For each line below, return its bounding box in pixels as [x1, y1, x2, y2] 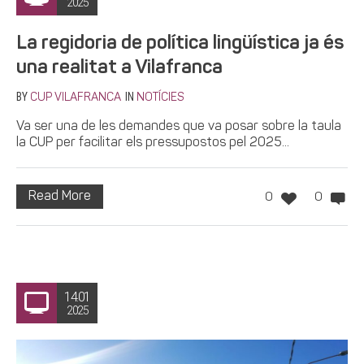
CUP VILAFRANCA [30, 91, 121, 104]
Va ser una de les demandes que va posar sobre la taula [16, 119, 341, 133]
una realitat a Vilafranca [16, 58, 223, 78]
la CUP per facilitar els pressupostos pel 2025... [16, 136, 289, 149]
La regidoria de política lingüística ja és [16, 33, 344, 54]
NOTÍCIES [136, 91, 184, 104]
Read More [28, 189, 91, 203]
